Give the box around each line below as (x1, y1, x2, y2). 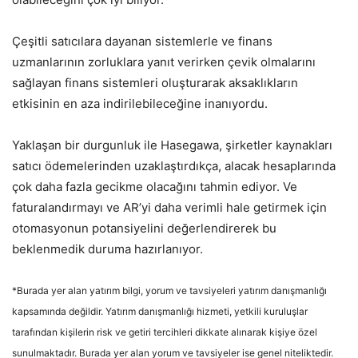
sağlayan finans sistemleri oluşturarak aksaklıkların (12, 74, 298, 90)
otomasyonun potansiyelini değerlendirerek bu (12, 220, 276, 236)
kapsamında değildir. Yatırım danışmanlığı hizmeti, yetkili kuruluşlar (12, 304, 308, 317)
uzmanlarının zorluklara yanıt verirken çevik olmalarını (12, 54, 316, 70)
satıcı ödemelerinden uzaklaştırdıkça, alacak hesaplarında (12, 157, 336, 173)
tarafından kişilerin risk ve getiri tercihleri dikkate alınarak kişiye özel (12, 325, 317, 338)
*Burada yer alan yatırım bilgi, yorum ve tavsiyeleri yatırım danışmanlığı (12, 284, 327, 296)
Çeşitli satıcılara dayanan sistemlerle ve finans (12, 33, 272, 49)
